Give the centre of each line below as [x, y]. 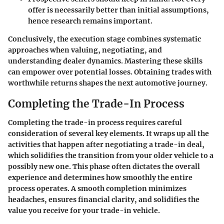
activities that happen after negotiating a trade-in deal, [106, 145]
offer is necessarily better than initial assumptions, [118, 10]
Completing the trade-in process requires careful [95, 123]
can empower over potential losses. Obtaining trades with [110, 72]
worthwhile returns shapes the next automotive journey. [108, 83]
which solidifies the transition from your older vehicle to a [111, 156]
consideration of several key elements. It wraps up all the [108, 134]
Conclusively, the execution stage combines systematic [104, 39]
